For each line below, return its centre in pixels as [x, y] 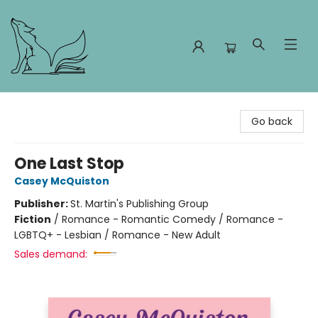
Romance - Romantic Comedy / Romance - [172, 219]
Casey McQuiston [62, 181]
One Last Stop [69, 164]
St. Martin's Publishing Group [139, 204]
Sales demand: [51, 254]
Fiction [33, 219]
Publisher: [42, 204]
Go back [272, 121]
